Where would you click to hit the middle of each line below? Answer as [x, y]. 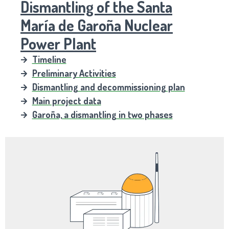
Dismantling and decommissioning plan [108, 87]
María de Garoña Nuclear [97, 25]
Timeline [49, 60]
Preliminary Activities [74, 73]
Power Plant [58, 44]
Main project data [66, 101]
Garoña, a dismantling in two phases [102, 115]
